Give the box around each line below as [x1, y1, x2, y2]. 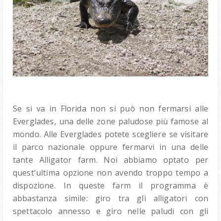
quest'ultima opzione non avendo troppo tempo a [13, 167, 208, 179]
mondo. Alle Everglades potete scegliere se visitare [13, 129, 208, 140]
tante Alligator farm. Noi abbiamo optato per [13, 154, 208, 166]
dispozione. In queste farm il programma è [13, 180, 208, 191]
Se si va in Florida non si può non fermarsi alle [13, 103, 208, 114]
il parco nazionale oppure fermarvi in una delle [13, 142, 208, 153]
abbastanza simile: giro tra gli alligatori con [13, 193, 208, 204]
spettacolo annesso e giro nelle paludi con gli [13, 206, 208, 217]
